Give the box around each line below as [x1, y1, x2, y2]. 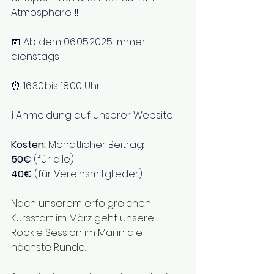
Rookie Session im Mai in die [11, 226, 145, 240]
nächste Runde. [11, 240, 86, 254]
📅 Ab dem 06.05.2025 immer [11, 35, 148, 49]
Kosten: [11, 138, 48, 152]
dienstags [11, 50, 59, 64]
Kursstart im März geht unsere [11, 211, 157, 225]
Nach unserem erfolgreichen [11, 196, 154, 210]
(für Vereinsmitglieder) [32, 167, 143, 181]
